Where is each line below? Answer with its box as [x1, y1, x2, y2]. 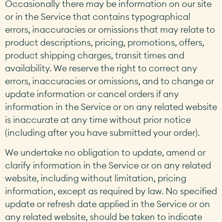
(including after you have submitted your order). [5, 126, 200, 138]
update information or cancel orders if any [5, 88, 179, 100]
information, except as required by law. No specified [5, 185, 217, 197]
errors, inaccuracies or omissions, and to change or [5, 75, 214, 87]
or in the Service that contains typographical [5, 10, 190, 22]
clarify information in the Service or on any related [5, 159, 211, 171]
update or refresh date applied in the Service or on [5, 198, 210, 210]
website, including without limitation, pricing [5, 172, 186, 184]
